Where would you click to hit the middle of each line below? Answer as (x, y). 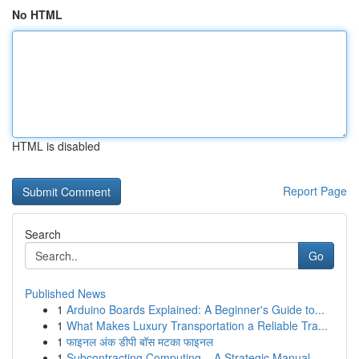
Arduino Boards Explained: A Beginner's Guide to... (196, 309)
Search (43, 234)
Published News (65, 293)
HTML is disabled (56, 146)
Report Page (315, 191)
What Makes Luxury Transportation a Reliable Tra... (197, 325)
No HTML (37, 14)
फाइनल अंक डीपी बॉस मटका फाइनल (140, 341)
